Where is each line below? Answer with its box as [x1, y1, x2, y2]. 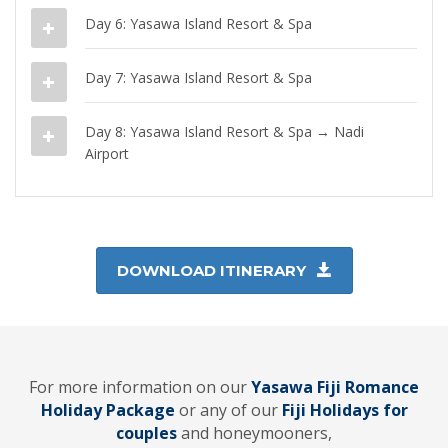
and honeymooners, [181, 421, 332, 444]
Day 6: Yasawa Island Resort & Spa [85, 13, 312, 33]
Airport [85, 143, 129, 163]
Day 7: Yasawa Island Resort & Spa [85, 67, 312, 87]
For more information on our [29, 375, 251, 398]
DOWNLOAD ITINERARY [116, 260, 306, 280]
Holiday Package [40, 398, 175, 421]
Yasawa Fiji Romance [251, 375, 419, 398]
